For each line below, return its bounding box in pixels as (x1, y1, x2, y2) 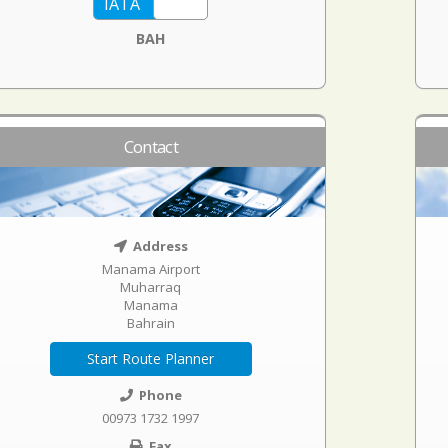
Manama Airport (101, 260, 200, 278)
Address (129, 237, 188, 255)
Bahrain (126, 314, 175, 332)
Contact (123, 135, 178, 158)
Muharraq (120, 278, 182, 296)
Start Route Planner (87, 349, 215, 368)
